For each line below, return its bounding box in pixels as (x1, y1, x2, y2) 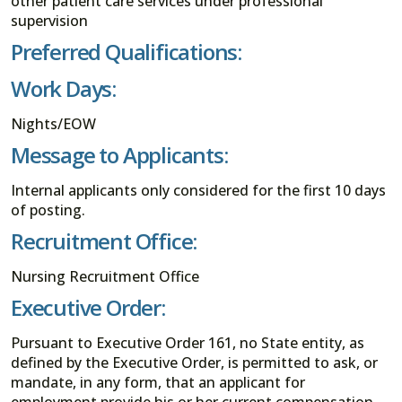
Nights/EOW (11, 113, 96, 134)
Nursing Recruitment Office (11, 267, 199, 287)
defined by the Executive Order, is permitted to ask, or (11, 353, 378, 373)
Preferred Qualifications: (11, 36, 241, 66)
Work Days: (11, 73, 116, 103)
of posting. (11, 200, 85, 221)
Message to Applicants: (11, 140, 228, 170)
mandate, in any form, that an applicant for (11, 372, 305, 393)
